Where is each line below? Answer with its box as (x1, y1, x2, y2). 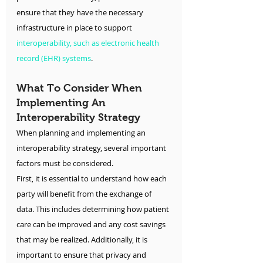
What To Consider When (16, 82, 145, 95)
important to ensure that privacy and (16, 249, 148, 261)
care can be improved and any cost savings (16, 219, 167, 230)
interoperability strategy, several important (16, 143, 168, 154)
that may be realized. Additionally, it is (16, 234, 149, 245)
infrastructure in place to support (16, 22, 134, 33)
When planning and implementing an (16, 127, 147, 139)
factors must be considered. (16, 158, 113, 169)
